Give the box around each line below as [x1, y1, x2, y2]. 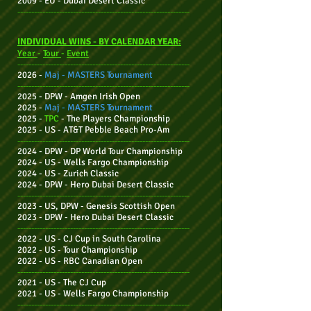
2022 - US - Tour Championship [17, 244, 137, 255]
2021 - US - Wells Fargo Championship [17, 288, 169, 299]
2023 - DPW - [17, 212, 68, 223]
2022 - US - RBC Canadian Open [17, 255, 142, 267]
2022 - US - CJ [17, 233, 75, 244]
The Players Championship [67, 113, 170, 124]
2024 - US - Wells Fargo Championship [17, 157, 169, 168]
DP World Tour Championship [70, 146, 183, 157]
